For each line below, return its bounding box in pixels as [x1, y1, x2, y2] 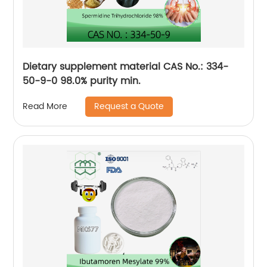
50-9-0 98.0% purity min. [23, 73, 141, 89]
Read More [23, 100, 68, 114]
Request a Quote [94, 99, 164, 113]
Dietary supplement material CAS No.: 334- [23, 58, 229, 74]
